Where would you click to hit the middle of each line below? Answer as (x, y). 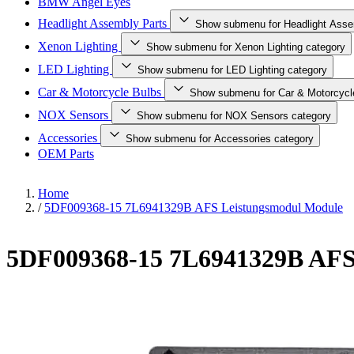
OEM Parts (66, 154)
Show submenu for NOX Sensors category (234, 116)
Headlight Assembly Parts (104, 23)
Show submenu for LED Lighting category (232, 70)
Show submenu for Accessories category (220, 139)
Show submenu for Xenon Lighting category (246, 47)
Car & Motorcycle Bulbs (101, 92)
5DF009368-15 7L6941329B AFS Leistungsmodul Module (194, 207)
